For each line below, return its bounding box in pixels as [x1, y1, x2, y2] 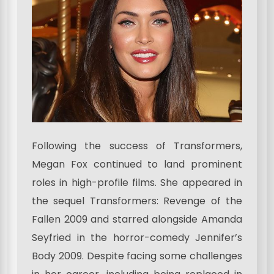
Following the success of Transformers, [32, 138, 242, 153]
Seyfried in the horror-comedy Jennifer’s [32, 230, 242, 245]
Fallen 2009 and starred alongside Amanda [32, 212, 242, 226]
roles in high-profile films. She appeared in [32, 175, 242, 190]
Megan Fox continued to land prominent [32, 157, 242, 171]
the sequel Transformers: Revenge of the [32, 193, 242, 208]
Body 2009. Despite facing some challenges [32, 248, 242, 263]
